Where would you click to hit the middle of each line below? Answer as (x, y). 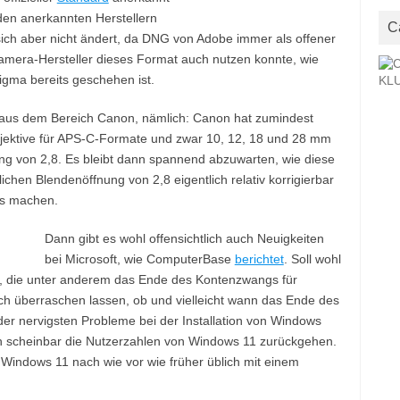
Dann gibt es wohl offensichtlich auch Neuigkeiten (184, 238)
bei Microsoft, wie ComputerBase (139, 259)
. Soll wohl (312, 259)
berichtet (259, 259)
